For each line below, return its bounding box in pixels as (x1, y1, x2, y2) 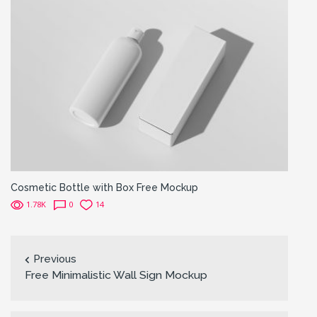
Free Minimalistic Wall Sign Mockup (25, 267, 207, 282)
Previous (33, 252, 76, 265)
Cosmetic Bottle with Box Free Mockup (11, 181, 198, 193)
